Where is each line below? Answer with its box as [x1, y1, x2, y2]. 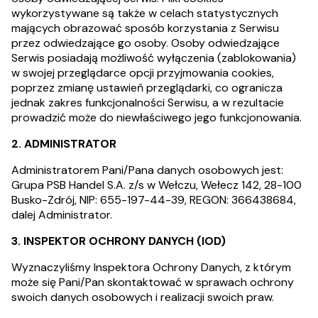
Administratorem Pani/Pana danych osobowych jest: [11, 163, 283, 177]
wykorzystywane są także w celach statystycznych [11, 6, 278, 21]
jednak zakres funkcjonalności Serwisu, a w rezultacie [11, 95, 284, 110]
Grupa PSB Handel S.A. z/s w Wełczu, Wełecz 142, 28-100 [11, 177, 302, 192]
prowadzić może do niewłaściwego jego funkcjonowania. [11, 110, 302, 125]
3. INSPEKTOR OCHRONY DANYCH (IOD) [11, 234, 226, 248]
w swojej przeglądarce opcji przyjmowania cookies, [11, 65, 274, 80]
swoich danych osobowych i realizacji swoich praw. [11, 290, 274, 305]
